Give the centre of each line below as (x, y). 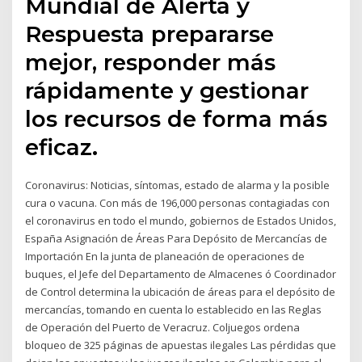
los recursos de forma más (177, 119)
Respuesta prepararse (150, 34)
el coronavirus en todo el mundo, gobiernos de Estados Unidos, (181, 221)
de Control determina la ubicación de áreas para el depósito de (181, 292)
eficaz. (62, 147)
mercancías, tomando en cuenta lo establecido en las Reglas (174, 310)
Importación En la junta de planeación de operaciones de (165, 257)
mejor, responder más (151, 63)
